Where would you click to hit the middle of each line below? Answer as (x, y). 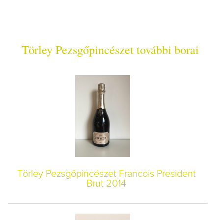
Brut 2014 (107, 183)
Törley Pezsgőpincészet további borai (110, 49)
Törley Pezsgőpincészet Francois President (106, 174)
